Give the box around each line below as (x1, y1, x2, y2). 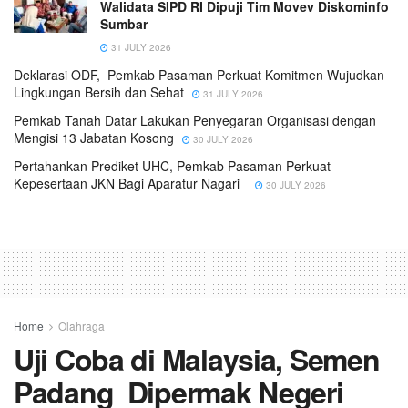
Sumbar (100, 15, 148, 33)
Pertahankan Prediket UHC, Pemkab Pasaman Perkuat (14, 157, 331, 175)
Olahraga (58, 318, 105, 333)
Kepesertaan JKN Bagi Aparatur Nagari (14, 174, 247, 192)
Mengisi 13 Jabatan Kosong (14, 128, 174, 147)
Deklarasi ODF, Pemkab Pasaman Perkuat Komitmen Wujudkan (14, 66, 384, 84)
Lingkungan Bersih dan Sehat (14, 83, 184, 101)
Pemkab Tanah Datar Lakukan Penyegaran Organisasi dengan (14, 111, 376, 129)
